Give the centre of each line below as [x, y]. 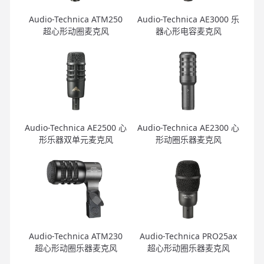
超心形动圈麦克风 [76, 31]
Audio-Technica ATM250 [76, 19]
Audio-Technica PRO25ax [188, 236]
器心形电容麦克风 [188, 31]
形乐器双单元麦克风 [76, 139]
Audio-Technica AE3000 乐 [188, 19]
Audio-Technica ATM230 [76, 236]
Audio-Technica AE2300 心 [188, 127]
